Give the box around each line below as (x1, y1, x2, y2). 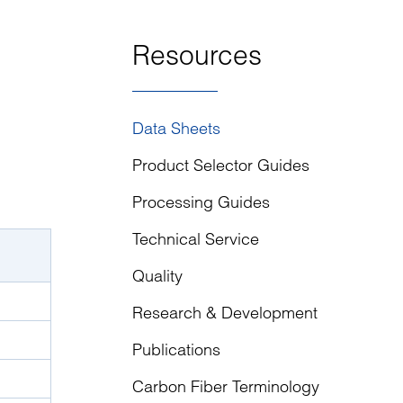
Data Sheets (132, 118, 220, 139)
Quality (132, 265, 183, 286)
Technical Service (132, 228, 259, 249)
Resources (132, 39, 262, 72)
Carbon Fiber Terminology (132, 376, 319, 397)
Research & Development (132, 302, 318, 323)
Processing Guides (132, 192, 270, 212)
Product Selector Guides (132, 155, 309, 175)
